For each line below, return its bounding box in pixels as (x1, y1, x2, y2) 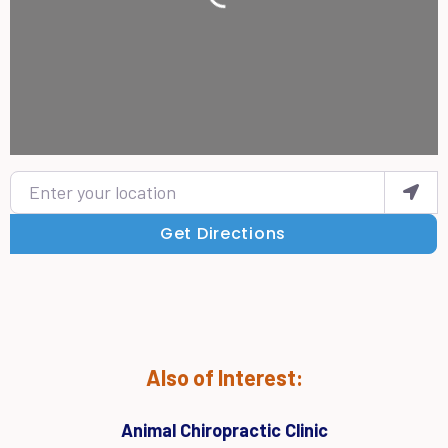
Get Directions (159, 222, 287, 246)
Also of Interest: (145, 364, 303, 391)
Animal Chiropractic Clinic (120, 419, 328, 442)
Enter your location (9, 166, 136, 186)
